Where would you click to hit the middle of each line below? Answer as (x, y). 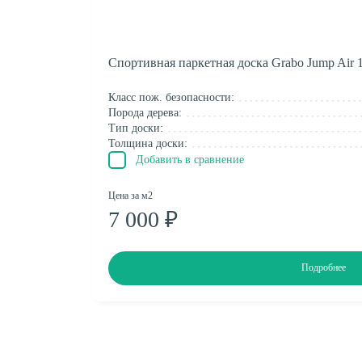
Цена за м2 (130, 195)
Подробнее (324, 268)
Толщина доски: (148, 143)
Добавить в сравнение (190, 159)
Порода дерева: (145, 112)
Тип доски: (136, 128)
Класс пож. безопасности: (171, 97)
